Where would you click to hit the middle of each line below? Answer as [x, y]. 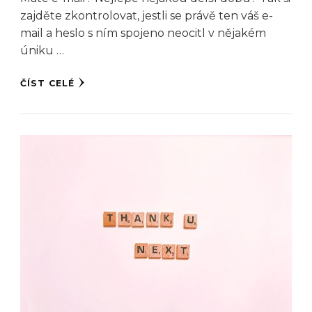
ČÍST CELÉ [47, 84]
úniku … [42, 51]
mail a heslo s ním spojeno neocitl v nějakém [143, 33]
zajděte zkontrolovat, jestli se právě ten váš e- [147, 16]
